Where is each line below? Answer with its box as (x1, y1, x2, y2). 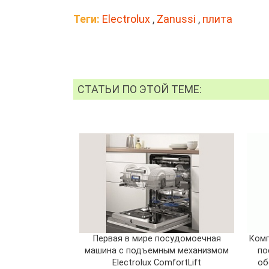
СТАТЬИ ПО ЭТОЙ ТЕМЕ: (77, 82, 202, 95)
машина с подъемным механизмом (85, 245, 229, 256)
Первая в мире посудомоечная (92, 233, 221, 244)
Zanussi (157, 12, 196, 25)
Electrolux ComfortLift (112, 257, 202, 268)
